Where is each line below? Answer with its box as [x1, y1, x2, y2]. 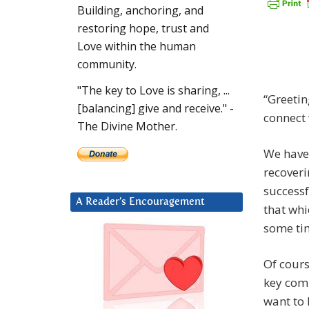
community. [77, 57, 137, 72]
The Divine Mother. [77, 119, 177, 134]
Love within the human [77, 39, 196, 54]
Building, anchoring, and [77, 3, 203, 19]
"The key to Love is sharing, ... [77, 83, 230, 99]
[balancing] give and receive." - [77, 101, 234, 117]
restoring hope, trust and [77, 21, 209, 37]
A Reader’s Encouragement [76, 197, 205, 208]
